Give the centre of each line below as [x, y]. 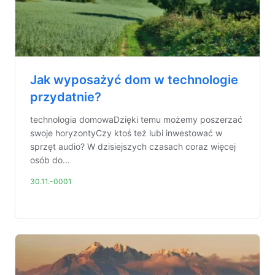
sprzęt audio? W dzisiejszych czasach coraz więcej [133, 146]
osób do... [50, 160]
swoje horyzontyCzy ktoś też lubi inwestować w [126, 133]
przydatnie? [66, 97]
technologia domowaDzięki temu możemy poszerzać [136, 119]
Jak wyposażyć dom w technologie [134, 80]
